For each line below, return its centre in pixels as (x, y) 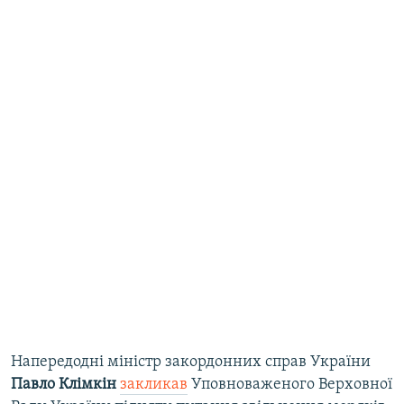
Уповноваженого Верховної (290, 385)
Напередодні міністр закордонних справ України (191, 363)
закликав (154, 385)
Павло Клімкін (64, 385)
